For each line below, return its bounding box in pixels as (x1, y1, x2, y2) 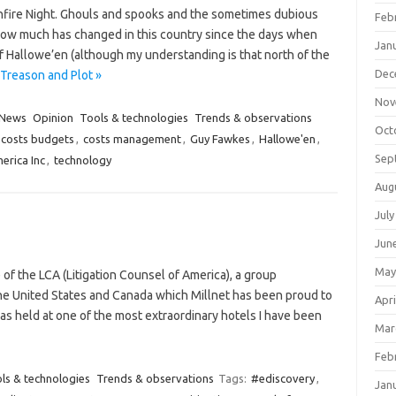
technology (53, 154, 111, 166)
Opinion (32, 111, 73, 124)
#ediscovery (250, 372, 315, 385)
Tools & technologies (79, 111, 188, 124)
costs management (82, 133, 181, 145)
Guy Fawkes (189, 133, 250, 145)
